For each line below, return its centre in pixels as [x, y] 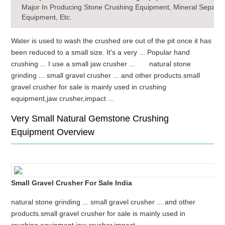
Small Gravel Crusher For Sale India [72, 183]
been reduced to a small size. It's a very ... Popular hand [101, 52]
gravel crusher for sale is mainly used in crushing [89, 87]
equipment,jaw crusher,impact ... [70, 98]
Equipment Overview [53, 132]
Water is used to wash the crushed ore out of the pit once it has [111, 41]
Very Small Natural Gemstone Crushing [90, 119]
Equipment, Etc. [47, 17]
